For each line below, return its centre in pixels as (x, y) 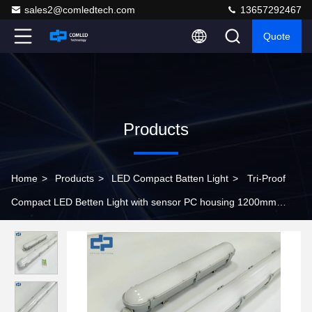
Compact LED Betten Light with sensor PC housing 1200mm (144, 202)
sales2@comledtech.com (80, 10)
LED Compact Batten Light (170, 178)
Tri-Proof (266, 178)
